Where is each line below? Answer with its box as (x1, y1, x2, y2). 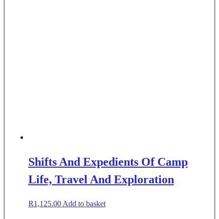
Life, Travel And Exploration (28, 173, 174, 186)
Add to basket (62, 199, 106, 208)
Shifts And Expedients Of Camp (28, 155, 188, 168)
